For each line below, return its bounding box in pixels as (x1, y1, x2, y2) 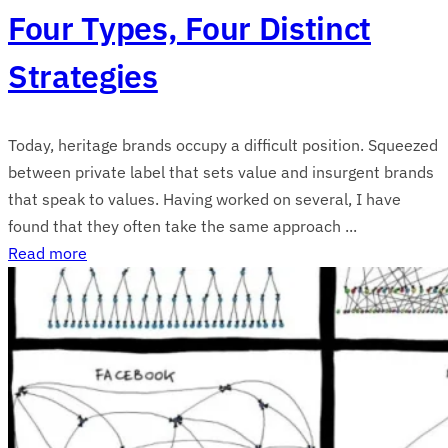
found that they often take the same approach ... (8, 215, 357, 236)
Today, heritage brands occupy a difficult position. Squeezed (8, 134, 438, 155)
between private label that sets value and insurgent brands (8, 161, 434, 182)
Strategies (8, 54, 158, 97)
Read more (8, 242, 87, 263)
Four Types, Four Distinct (8, 6, 371, 49)
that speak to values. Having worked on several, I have (8, 188, 401, 209)
